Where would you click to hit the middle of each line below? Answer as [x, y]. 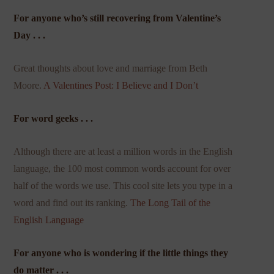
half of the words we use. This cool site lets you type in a [123, 186]
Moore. [29, 86]
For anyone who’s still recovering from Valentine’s [117, 18]
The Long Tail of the [171, 203]
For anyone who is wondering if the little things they [121, 253]
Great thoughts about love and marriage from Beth [111, 68]
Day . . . [30, 35]
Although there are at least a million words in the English [123, 152]
